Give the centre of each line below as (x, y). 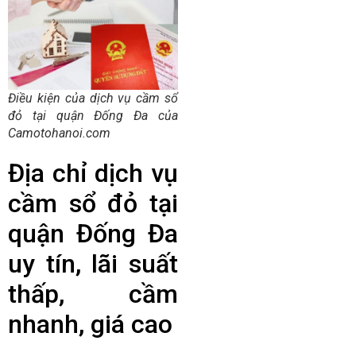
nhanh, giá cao (90, 325)
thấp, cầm (93, 294)
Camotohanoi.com (59, 133)
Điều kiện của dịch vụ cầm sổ (93, 99)
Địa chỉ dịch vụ (93, 174)
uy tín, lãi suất (93, 264)
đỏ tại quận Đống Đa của (93, 116)
